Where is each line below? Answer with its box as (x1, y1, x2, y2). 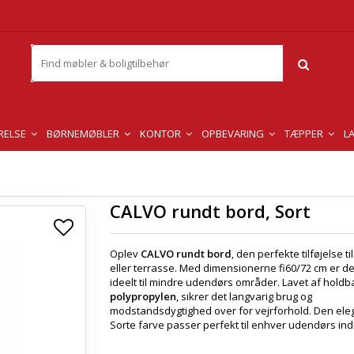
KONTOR (140, 126, 183, 141)
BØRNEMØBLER (47, 126, 122, 141)
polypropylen (110, 289, 176, 303)
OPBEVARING (201, 126, 266, 141)
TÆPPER (284, 126, 326, 141)
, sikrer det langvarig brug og (176, 289, 312, 303)
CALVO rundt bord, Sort (110, 199, 311, 223)
